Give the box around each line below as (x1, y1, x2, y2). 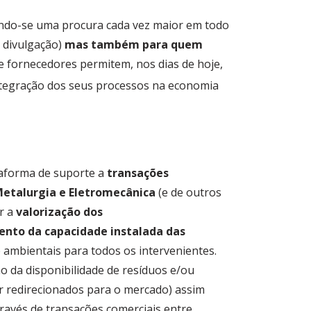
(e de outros (155, 184, 221, 200)
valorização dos (16, 203, 103, 219)
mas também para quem (65, 36, 203, 52)
